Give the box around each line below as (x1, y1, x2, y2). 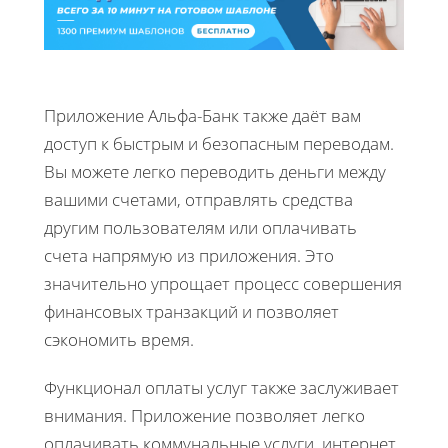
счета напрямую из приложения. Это (44, 243, 334, 267)
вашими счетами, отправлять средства (44, 187, 353, 211)
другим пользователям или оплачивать (44, 215, 357, 239)
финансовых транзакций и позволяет (44, 299, 339, 323)
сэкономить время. (44, 327, 194, 351)
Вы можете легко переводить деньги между (44, 159, 386, 183)
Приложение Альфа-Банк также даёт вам (44, 103, 361, 127)
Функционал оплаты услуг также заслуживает (44, 375, 399, 399)
